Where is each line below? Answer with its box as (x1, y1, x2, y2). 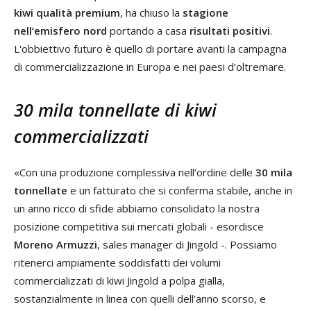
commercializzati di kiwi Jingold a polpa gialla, (14, 273, 225, 287)
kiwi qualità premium (14, 5, 120, 19)
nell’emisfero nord (14, 23, 110, 37)
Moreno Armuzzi (14, 237, 97, 251)
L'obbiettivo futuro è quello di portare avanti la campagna (14, 41, 287, 56)
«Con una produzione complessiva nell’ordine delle (14, 165, 255, 179)
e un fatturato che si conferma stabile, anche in (67, 183, 292, 197)
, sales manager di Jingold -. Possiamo (97, 237, 277, 251)
